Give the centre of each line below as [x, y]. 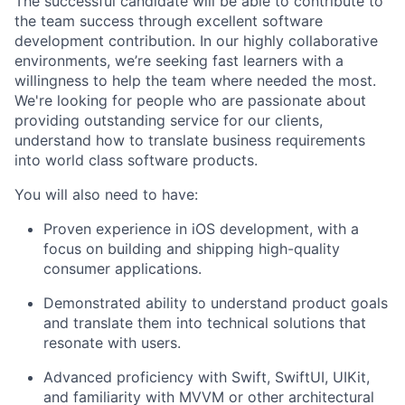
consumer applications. [122, 268]
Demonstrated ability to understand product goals [216, 303]
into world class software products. [136, 160]
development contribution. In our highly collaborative [196, 41]
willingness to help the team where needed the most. [195, 80]
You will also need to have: [106, 194]
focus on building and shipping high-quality [192, 249]
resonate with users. [112, 343]
